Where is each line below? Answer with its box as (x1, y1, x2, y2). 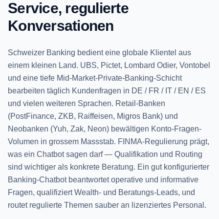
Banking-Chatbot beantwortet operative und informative (8, 175, 198, 184)
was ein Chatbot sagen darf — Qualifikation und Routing (8, 150, 202, 158)
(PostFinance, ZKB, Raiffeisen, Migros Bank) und (8, 112, 178, 120)
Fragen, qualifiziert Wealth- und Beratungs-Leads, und (8, 188, 195, 197)
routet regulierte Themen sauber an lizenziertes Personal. (8, 201, 206, 209)
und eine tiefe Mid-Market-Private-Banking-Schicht (8, 74, 182, 82)
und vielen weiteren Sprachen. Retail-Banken (8, 99, 165, 108)
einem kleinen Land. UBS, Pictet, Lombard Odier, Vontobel (8, 61, 210, 69)
